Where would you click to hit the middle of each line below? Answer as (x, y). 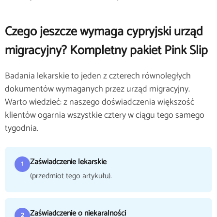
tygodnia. (22, 128)
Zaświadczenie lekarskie (68, 162)
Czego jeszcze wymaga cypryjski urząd (104, 32)
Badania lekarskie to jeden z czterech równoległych (98, 76)
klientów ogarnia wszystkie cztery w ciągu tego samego (105, 115)
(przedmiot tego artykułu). (71, 176)
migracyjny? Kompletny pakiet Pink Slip (106, 51)
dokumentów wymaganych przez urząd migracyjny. (97, 89)
